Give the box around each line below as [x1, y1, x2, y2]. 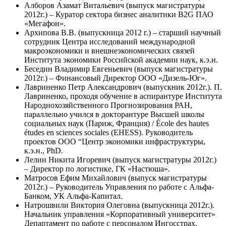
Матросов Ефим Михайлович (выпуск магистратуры [24, 173, 207, 182]
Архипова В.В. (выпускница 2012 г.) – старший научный [24, 28, 221, 37]
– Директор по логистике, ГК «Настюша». [24, 164, 170, 173]
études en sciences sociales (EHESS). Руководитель [24, 128, 193, 137]
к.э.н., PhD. [24, 146, 63, 155]
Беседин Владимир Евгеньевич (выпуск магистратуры [24, 64, 213, 73]
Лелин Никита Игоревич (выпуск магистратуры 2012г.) [24, 155, 216, 164]
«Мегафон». [24, 19, 66, 28]
